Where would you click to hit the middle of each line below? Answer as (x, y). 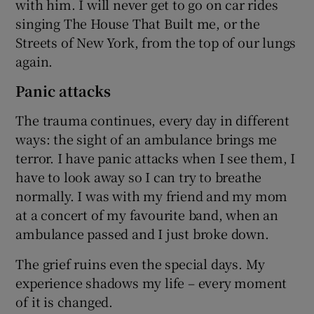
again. (34, 61)
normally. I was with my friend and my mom (152, 195)
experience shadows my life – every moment (151, 282)
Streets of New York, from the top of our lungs (156, 42)
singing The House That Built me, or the (138, 23)
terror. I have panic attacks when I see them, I (156, 157)
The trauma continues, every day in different (152, 120)
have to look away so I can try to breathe (139, 176)
